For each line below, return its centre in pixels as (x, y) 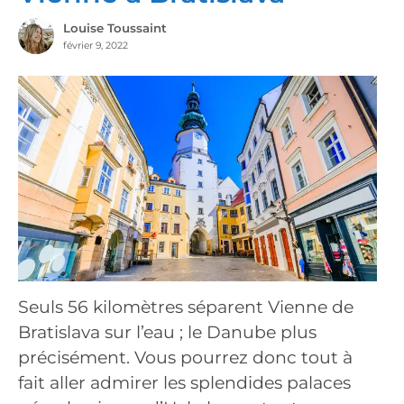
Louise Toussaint (115, 28)
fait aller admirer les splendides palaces (184, 383)
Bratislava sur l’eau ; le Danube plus (167, 333)
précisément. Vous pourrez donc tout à (185, 358)
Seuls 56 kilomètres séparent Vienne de (186, 308)
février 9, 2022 (95, 46)
